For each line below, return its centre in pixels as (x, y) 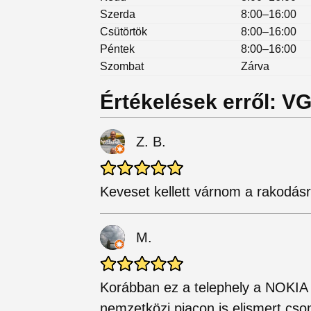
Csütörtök (124, 31)
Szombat (122, 66)
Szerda (118, 14)
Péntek (117, 49)
